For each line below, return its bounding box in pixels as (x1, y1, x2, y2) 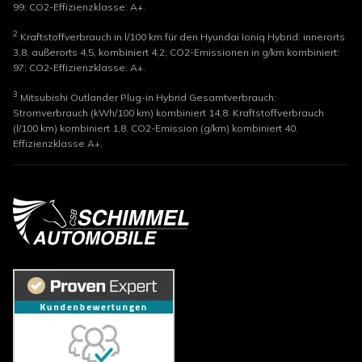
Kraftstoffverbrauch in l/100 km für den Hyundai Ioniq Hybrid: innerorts (18, 30, 345, 43)
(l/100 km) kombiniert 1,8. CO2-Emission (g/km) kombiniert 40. (13, 121, 298, 134)
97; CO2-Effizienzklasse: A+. (13, 61, 145, 74)
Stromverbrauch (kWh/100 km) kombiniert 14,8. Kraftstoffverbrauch (13, 106, 324, 119)
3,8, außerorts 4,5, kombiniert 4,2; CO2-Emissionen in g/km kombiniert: (13, 45, 339, 58)
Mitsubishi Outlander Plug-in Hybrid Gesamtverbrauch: (18, 90, 276, 103)
